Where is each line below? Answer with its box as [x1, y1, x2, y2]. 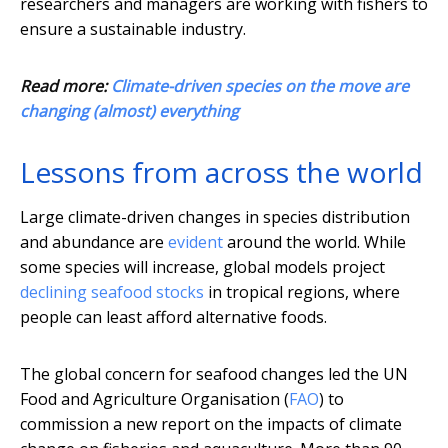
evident [168, 231, 223, 254]
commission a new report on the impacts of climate [20, 413, 402, 436]
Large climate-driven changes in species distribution [20, 206, 410, 229]
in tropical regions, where [204, 281, 400, 304]
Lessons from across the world [20, 153, 423, 192]
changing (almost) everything [20, 100, 239, 123]
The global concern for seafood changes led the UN [20, 363, 408, 386]
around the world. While [223, 231, 406, 254]
